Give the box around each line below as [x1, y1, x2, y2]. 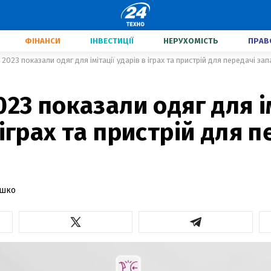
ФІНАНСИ [25, 36, 60, 45]
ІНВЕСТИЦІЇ [90, 36, 134, 45]
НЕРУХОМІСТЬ [163, 36, 218, 45]
